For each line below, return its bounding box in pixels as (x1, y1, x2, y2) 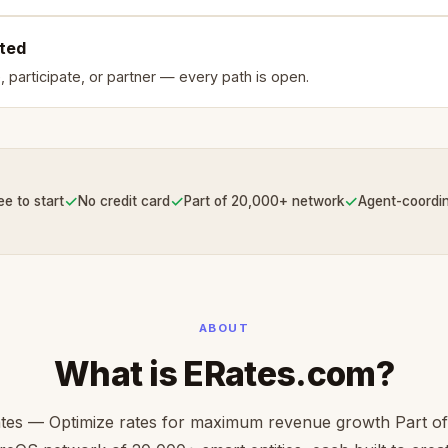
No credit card (77, 193, 170, 210)
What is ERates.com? (53, 352, 395, 394)
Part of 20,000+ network (183, 193, 344, 210)
